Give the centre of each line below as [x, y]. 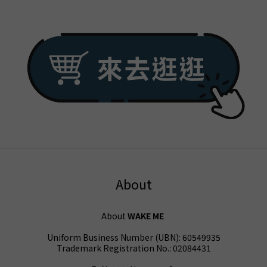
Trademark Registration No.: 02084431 [133, 248]
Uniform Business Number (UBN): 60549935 [133, 237]
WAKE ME [146, 215]
